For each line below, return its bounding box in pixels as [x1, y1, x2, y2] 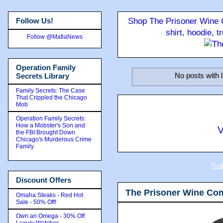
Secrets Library [16, 71, 69, 80]
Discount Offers [16, 176, 71, 184]
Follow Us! [16, 16, 53, 25]
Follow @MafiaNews [27, 33, 83, 40]
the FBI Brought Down [16, 129, 75, 136]
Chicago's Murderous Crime [16, 136, 92, 143]
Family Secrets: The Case [16, 87, 85, 94]
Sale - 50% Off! [16, 198, 56, 206]
